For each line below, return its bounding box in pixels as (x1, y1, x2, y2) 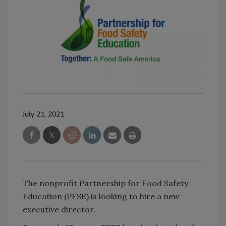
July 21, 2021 (23, 109, 64, 119)
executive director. (23, 204, 97, 214)
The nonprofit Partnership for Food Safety (23, 178, 188, 188)
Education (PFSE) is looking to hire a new (23, 191, 180, 201)
